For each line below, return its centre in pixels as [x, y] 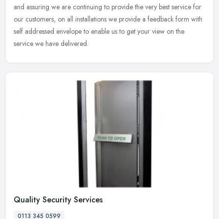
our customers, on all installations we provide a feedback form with [108, 19]
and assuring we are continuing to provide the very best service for [108, 7]
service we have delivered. [51, 44]
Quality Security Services [58, 199]
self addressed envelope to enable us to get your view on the [99, 32]
